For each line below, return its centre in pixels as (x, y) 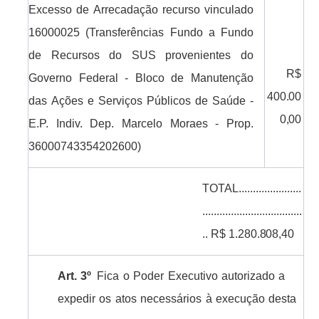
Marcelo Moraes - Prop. (187, 124)
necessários (171, 299)
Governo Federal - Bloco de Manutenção (141, 78)
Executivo (193, 276)
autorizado (248, 276)
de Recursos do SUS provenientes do (141, 56)
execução (240, 299)
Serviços (121, 101)
